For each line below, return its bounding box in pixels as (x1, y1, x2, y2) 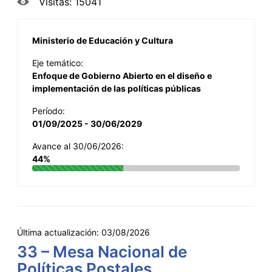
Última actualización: (17, 226, 101, 237)
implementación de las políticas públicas (32, 83, 201, 93)
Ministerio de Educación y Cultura (32, 35, 173, 46)
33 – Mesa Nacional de (17, 242, 187, 261)
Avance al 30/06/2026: (32, 140, 124, 151)
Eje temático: (32, 57, 83, 68)
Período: (32, 105, 65, 116)
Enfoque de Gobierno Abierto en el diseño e (32, 70, 212, 81)
